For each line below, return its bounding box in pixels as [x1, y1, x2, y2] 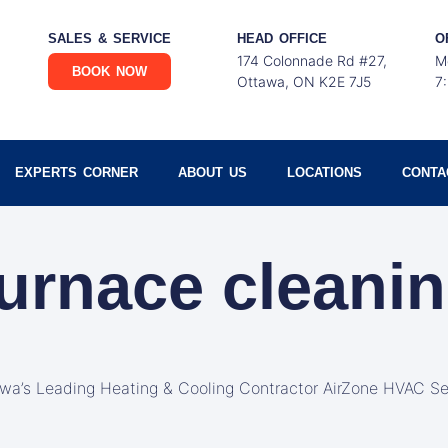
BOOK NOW [72, 64, 148, 79]
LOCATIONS [286, 165, 362, 180]
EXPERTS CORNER [14, 165, 138, 180]
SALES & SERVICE [48, 31, 172, 46]
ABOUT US [177, 165, 247, 180]
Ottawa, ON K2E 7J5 [237, 73, 372, 90]
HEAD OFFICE [237, 31, 328, 46]
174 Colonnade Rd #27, [237, 52, 388, 69]
